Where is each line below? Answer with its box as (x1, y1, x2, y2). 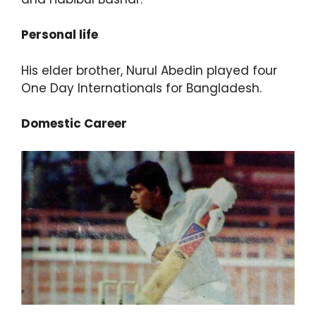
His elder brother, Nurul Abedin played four (21, 61, 277, 79)
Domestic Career (21, 115, 127, 133)
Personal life (21, 26, 98, 44)
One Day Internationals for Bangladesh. (21, 79, 262, 97)
